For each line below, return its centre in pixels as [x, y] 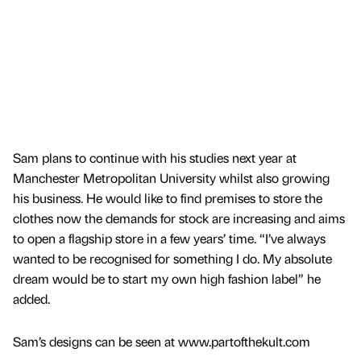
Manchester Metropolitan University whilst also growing [171, 177]
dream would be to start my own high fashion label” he [167, 278]
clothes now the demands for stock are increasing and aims [179, 218]
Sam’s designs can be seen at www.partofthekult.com [162, 342]
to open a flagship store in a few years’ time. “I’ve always [169, 238]
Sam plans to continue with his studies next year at [155, 157]
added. [31, 298]
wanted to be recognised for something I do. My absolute [172, 258]
